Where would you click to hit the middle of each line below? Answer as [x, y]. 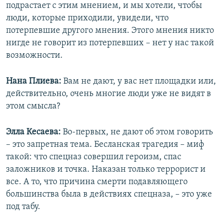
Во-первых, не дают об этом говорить [138, 132]
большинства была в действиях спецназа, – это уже [109, 195]
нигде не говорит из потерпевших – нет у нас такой [110, 43]
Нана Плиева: [35, 82]
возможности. [34, 56]
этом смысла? [33, 107]
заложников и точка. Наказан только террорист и [106, 170]
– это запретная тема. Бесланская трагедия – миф [105, 145]
